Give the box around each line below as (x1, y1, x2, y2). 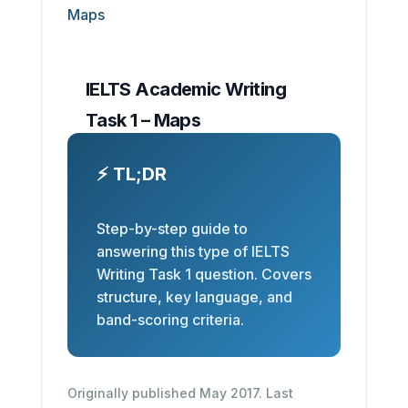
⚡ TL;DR (96, 162, 167, 185)
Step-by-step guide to (96, 219, 248, 238)
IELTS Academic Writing (85, 77, 287, 100)
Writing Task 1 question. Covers (96, 264, 311, 283)
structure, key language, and (96, 287, 292, 306)
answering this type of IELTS (96, 241, 290, 260)
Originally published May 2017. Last (66, 384, 293, 401)
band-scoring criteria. (96, 310, 244, 329)
